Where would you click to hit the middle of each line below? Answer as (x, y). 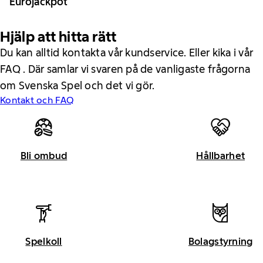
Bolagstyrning (220, 241)
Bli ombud (44, 156)
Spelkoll (44, 241)
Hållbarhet (221, 156)
